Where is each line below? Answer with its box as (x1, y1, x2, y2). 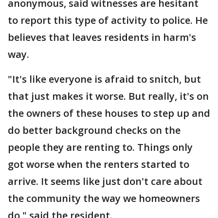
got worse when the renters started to (8, 158, 189, 171)
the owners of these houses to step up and (8, 107, 210, 120)
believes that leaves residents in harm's (8, 31, 196, 44)
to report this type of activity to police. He (8, 14, 208, 27)
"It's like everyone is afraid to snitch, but (8, 73, 201, 86)
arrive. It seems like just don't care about (8, 175, 202, 188)
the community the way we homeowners (8, 192, 200, 205)
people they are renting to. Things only (8, 141, 193, 154)
